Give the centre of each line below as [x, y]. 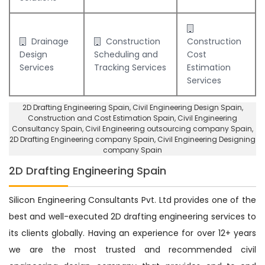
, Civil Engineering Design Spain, [186, 107]
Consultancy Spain [47, 128]
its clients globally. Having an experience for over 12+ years [132, 233]
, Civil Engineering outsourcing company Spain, [168, 128]
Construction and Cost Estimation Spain [101, 118]
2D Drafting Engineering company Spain [82, 139]
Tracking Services [130, 67]
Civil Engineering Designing [206, 139]
